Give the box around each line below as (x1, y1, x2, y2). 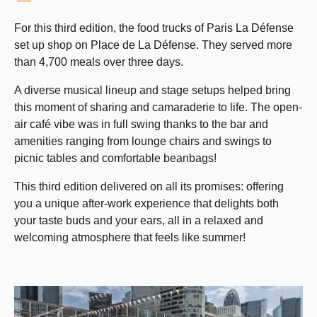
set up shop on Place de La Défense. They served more (14, 39, 292, 51)
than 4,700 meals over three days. (14, 56, 183, 68)
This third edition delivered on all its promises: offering (14, 180, 284, 192)
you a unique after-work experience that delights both (14, 197, 279, 209)
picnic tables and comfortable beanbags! (14, 152, 217, 164)
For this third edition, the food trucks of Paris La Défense (14, 22, 294, 34)
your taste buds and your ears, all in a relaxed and (14, 214, 263, 226)
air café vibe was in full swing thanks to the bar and (14, 118, 268, 130)
